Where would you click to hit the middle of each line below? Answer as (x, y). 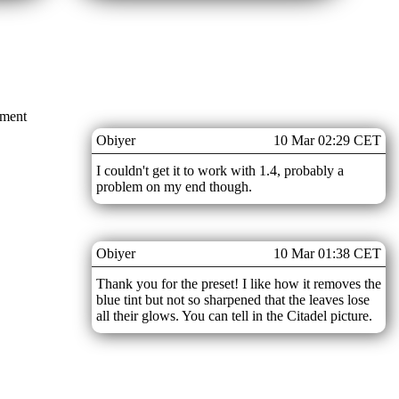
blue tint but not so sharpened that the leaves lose (233, 299)
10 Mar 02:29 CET (327, 140)
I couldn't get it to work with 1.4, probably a (220, 170)
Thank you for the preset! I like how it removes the (239, 283)
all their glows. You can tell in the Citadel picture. (234, 315)
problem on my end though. (174, 186)
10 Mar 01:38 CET (327, 253)
